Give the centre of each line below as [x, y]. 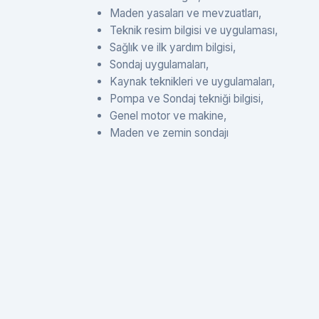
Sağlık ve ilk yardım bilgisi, [173, 47]
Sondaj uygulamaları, [159, 64]
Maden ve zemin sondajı [169, 132]
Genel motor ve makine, [168, 115]
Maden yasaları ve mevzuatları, [185, 13]
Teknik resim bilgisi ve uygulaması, [194, 30]
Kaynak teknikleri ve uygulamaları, [192, 81]
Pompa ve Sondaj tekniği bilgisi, [187, 98]
